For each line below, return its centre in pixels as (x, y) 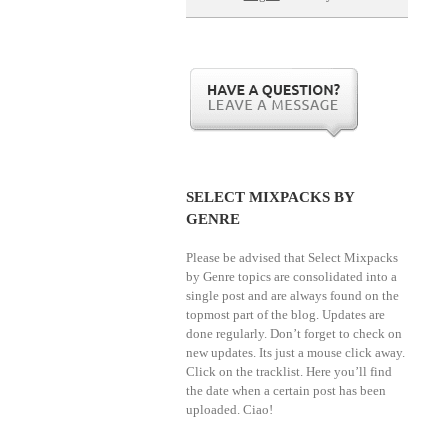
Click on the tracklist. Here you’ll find (289, 371)
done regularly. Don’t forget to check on (294, 333)
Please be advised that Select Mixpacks (292, 257)
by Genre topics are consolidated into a (292, 276)
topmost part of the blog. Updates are (286, 314)
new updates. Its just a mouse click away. (296, 352)
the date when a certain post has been (286, 390)
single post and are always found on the (293, 295)
